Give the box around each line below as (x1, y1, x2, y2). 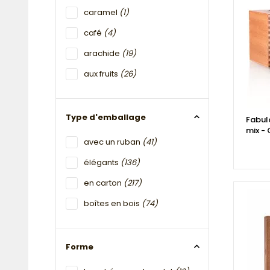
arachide (84, 47, 122, 59)
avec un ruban (84, 136, 142, 148)
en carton (84, 177, 124, 189)
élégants (84, 156, 121, 168)
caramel (84, 6, 119, 18)
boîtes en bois (84, 197, 142, 209)
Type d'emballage (66, 111, 146, 124)
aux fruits (84, 67, 120, 80)
